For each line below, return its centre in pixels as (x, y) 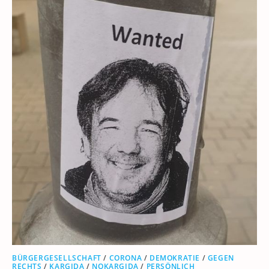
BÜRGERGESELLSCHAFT (57, 258)
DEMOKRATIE (175, 258)
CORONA (125, 258)
